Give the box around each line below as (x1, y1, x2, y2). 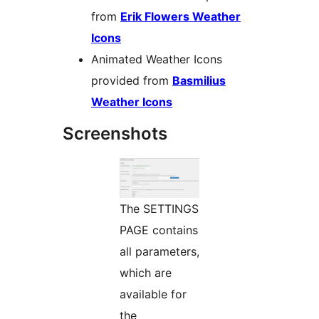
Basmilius (172, 73, 226, 88)
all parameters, (120, 244, 199, 258)
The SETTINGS (120, 201, 199, 216)
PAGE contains (120, 222, 198, 237)
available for (120, 286, 187, 301)
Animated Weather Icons (91, 51, 222, 66)
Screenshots (63, 122, 167, 144)
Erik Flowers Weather (120, 9, 241, 23)
